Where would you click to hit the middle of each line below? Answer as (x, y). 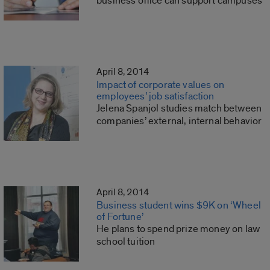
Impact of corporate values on (160, 85)
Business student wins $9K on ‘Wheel (179, 206)
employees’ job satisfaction (155, 96)
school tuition (126, 242)
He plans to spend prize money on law (178, 229)
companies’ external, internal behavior (179, 121)
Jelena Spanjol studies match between (179, 108)
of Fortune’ (120, 217)
